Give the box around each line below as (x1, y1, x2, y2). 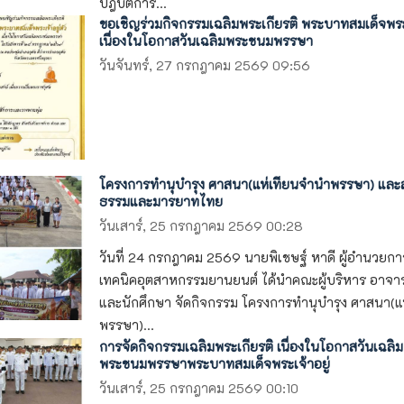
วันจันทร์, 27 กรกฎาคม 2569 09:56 (98, 57, 310, 75)
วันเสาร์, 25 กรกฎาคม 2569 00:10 (98, 380, 298, 398)
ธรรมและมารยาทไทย (98, 192, 223, 210)
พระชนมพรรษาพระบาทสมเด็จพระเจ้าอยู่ (98, 354, 330, 372)
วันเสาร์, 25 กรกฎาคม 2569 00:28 (98, 217, 303, 235)
